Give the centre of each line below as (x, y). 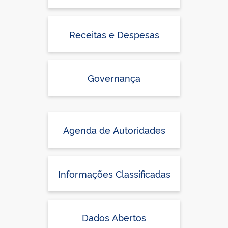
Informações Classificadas (114, 173)
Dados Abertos (114, 217)
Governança (114, 78)
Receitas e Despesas (114, 34)
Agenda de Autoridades (114, 130)
